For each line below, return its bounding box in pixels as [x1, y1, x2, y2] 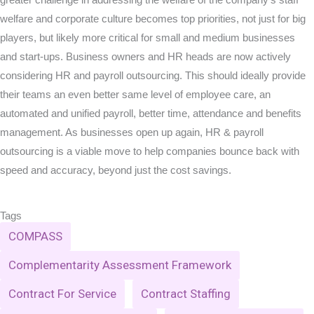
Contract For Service [8, 286, 116, 301]
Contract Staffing [141, 286, 231, 301]
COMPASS [8, 228, 62, 243]
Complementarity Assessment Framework [8, 257, 231, 272]
